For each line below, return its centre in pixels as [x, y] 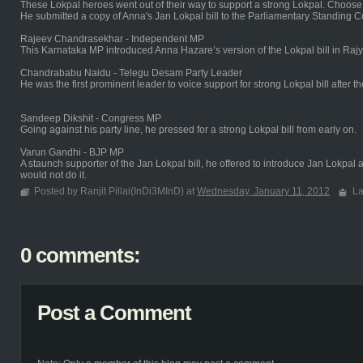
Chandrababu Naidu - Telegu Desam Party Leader [131, 73]
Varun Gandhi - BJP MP [72, 152]
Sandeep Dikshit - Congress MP [91, 118]
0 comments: [80, 255]
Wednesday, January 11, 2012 [263, 192]
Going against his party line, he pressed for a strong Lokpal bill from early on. [188, 130]
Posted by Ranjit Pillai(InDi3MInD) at [115, 192]
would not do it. [53, 175]
